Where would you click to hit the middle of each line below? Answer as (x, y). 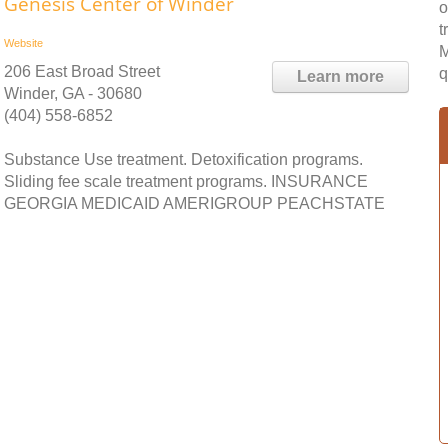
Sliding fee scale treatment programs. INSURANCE (186, 181)
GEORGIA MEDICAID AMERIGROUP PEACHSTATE (194, 203)
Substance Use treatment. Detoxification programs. (183, 159)
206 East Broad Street (82, 71)
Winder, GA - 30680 (73, 93)
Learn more (340, 76)
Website (23, 43)
